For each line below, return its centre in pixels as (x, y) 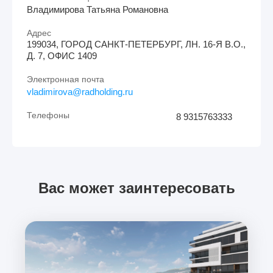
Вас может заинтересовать (136, 188)
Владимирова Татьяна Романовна (97, 9)
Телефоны (48, 115)
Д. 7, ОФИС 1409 (62, 56)
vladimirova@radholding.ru (80, 91)
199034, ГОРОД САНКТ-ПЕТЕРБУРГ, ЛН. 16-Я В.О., (136, 44)
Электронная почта (66, 80)
